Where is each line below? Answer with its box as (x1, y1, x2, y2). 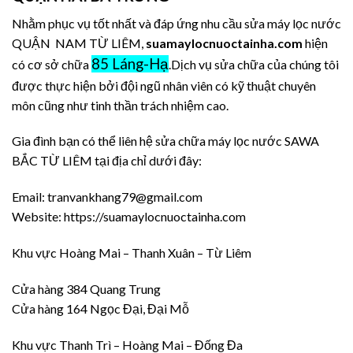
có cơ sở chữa (12, 56, 91, 72)
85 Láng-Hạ (91, 54, 169, 72)
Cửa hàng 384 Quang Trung (12, 281, 161, 296)
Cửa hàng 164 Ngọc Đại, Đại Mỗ (12, 300, 189, 316)
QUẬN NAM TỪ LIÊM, (12, 35, 146, 50)
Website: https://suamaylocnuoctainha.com (12, 209, 246, 225)
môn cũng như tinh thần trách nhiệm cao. (12, 97, 229, 113)
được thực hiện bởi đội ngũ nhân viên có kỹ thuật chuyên (12, 77, 316, 93)
